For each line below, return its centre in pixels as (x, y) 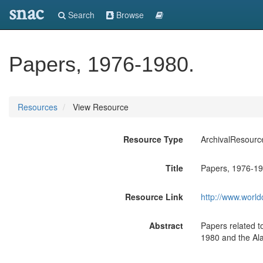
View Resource (100, 107)
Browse (129, 15)
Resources (38, 107)
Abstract (166, 225)
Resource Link (154, 197)
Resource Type (153, 139)
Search (80, 15)
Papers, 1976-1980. (102, 64)
